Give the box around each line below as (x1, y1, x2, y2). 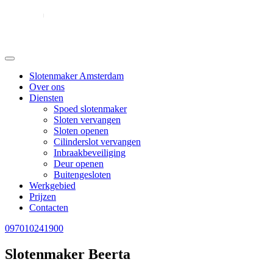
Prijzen (29, 191, 56, 202)
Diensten (29, 93, 63, 103)
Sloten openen (54, 126, 108, 136)
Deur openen (54, 158, 104, 169)
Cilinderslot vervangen (54, 136, 141, 147)
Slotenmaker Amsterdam (29, 71, 124, 81)
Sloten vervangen (54, 115, 121, 125)
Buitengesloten (54, 169, 111, 180)
